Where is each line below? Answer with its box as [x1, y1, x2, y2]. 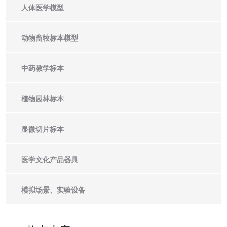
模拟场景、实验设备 [21, 185, 85, 195]
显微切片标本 [21, 124, 64, 134]
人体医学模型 [21, 3, 64, 13]
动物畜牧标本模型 [21, 33, 78, 43]
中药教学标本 [21, 63, 64, 73]
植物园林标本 [21, 94, 64, 104]
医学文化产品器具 [21, 155, 78, 165]
